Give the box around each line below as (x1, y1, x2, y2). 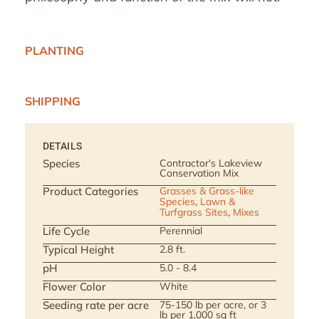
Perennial (159, 224, 202, 238)
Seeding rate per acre (43, 298, 149, 313)
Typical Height (43, 243, 114, 257)
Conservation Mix (159, 167, 239, 180)
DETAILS (43, 140, 82, 152)
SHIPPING (25, 94, 81, 109)
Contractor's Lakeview (159, 157, 262, 170)
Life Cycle (43, 224, 90, 239)
